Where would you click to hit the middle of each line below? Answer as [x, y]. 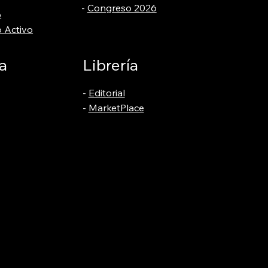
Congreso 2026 [122, 8]
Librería [110, 65]
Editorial [106, 92]
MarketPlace [116, 107]
